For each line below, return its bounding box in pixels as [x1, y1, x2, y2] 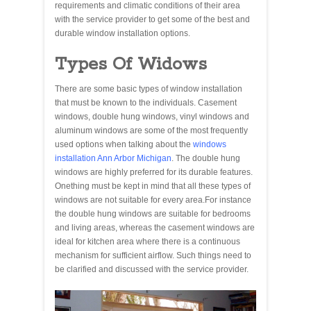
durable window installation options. [55, 28, 190, 39]
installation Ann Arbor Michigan [55, 153, 171, 164]
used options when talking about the [55, 140, 193, 150]
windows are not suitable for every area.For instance [55, 195, 251, 205]
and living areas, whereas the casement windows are [55, 223, 255, 233]
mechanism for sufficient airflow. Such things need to [55, 251, 251, 261]
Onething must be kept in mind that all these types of [55, 181, 251, 192]
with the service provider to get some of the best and [55, 15, 250, 25]
